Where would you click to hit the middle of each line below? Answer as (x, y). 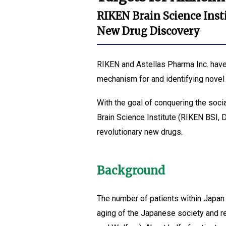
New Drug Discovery (148, 31)
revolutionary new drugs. (140, 132)
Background (131, 171)
